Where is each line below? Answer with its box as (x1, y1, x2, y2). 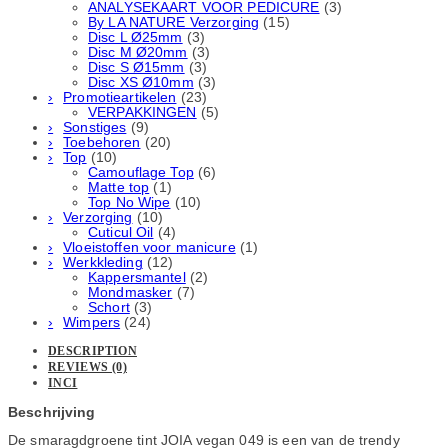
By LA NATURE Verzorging (88, 14, 260, 30)
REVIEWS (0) (48, 360, 127, 375)
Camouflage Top (88, 164, 194, 180)
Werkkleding (63, 254, 143, 270)
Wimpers (63, 314, 121, 330)
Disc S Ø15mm (88, 59, 185, 75)
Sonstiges (63, 119, 127, 135)
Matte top (88, 179, 150, 195)
